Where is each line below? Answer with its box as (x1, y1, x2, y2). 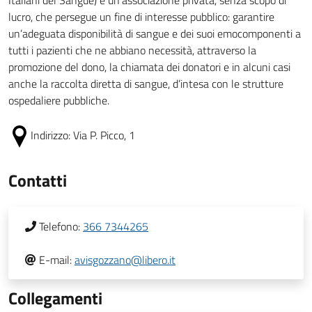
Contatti (8, 168, 67, 193)
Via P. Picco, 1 (73, 127, 135, 143)
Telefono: (39, 218, 80, 235)
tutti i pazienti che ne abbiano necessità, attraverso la (8, 42, 256, 58)
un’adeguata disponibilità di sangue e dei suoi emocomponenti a (8, 25, 301, 42)
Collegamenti (8, 286, 102, 311)
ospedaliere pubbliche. (8, 92, 109, 109)
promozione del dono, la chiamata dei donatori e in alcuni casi (8, 58, 290, 75)
